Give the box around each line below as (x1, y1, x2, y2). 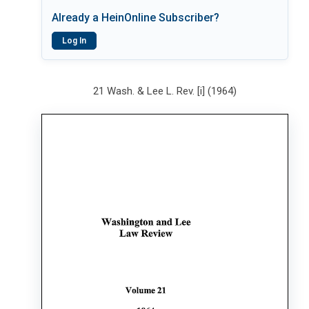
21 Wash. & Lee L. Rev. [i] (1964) (93, 85, 237, 97)
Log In (62, 36, 86, 46)
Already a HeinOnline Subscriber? (52, 11, 219, 24)
